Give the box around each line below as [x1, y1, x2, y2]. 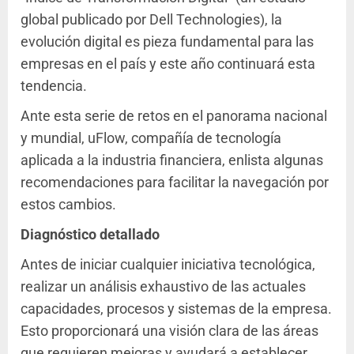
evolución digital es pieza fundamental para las [21, 33, 314, 51]
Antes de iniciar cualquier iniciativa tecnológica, [21, 256, 315, 273]
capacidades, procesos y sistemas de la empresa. [21, 300, 332, 318]
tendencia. [21, 77, 87, 95]
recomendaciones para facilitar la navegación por [21, 174, 329, 191]
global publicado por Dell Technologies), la [21, 11, 282, 28]
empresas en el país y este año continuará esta [21, 55, 315, 73]
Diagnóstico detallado [21, 226, 160, 243]
